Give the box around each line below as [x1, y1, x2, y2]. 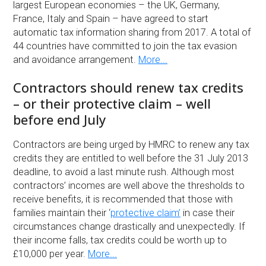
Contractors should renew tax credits [13, 78, 244, 97]
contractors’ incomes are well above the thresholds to [13, 180, 245, 192]
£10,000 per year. [13, 248, 88, 260]
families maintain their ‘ [13, 207, 111, 219]
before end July [13, 110, 106, 129]
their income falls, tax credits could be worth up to [13, 235, 227, 246]
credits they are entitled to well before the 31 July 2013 [13, 153, 249, 164]
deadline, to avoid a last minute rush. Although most [13, 166, 235, 178]
